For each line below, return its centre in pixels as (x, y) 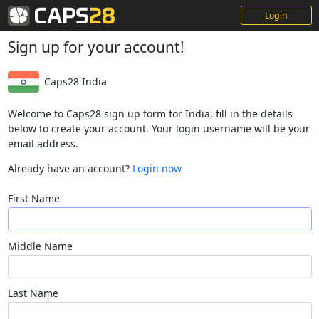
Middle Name (40, 246)
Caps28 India (75, 81)
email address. (43, 144)
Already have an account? (70, 169)
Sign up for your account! (96, 47)
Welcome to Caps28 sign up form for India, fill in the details (150, 114)
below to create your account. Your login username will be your (158, 129)
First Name (33, 199)
